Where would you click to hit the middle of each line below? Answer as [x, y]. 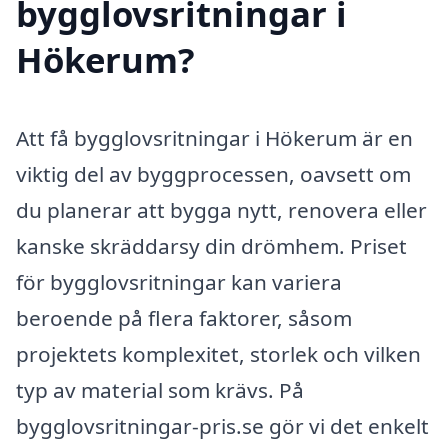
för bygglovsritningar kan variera [179, 281]
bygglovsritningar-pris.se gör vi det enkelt [222, 425]
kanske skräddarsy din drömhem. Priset [211, 245]
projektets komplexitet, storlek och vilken [218, 353]
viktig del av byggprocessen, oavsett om [213, 173]
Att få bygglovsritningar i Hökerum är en [214, 137]
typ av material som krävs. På [160, 389]
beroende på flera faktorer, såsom [184, 317]
